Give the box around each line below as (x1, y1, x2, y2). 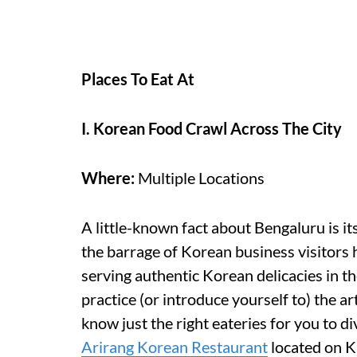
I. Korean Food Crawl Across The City (81, 118, 342, 138)
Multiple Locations (135, 167, 265, 187)
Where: (81, 167, 135, 187)
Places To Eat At (81, 69, 194, 88)
